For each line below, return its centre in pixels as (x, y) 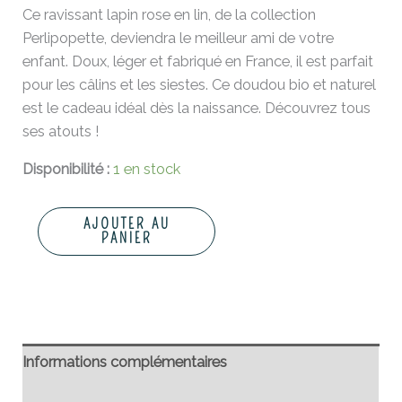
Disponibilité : (66, 169)
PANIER (127, 238)
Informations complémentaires (125, 363)
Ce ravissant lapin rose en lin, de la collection (170, 14)
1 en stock (147, 169)
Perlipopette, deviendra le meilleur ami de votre (179, 38)
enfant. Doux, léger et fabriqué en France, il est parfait (198, 61)
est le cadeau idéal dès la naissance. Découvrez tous (197, 108)
